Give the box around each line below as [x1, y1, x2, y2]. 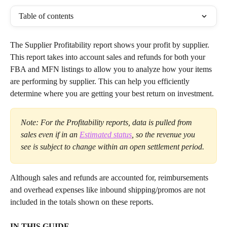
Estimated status [80, 130, 132, 139]
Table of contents [19, 12, 73, 20]
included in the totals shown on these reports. [10, 198, 154, 206]
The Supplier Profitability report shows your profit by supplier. [10, 41, 211, 49]
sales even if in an [21, 130, 80, 139]
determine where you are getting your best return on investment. [10, 89, 214, 98]
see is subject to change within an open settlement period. [21, 142, 204, 151]
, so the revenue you [132, 130, 197, 139]
